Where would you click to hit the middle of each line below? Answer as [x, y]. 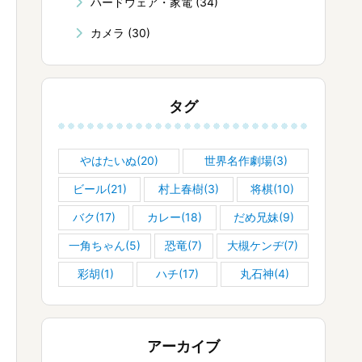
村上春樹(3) [188, 188]
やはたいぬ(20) [119, 160]
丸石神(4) [265, 273]
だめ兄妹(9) [264, 217]
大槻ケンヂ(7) [262, 245]
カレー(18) [174, 217]
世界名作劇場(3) [246, 160]
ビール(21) [99, 188]
